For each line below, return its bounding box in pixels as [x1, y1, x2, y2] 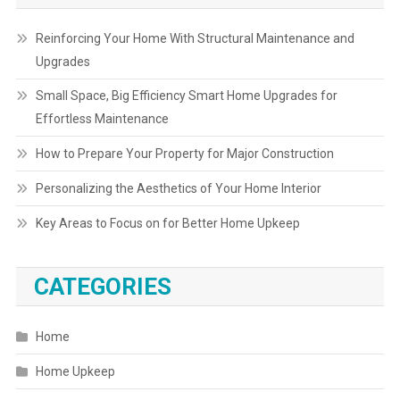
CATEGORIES [33, 273, 171, 301]
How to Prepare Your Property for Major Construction [35, 146, 334, 162]
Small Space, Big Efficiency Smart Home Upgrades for [35, 88, 337, 104]
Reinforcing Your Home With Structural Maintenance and [35, 31, 354, 46]
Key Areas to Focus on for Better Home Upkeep [35, 216, 300, 231]
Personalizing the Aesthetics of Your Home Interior [35, 181, 321, 196]
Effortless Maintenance [35, 112, 169, 127]
